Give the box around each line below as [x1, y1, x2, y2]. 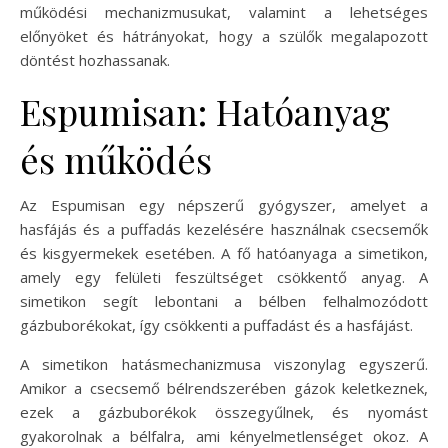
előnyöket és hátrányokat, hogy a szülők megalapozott [20, 25, 428, 46]
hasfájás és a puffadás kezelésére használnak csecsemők [20, 218, 428, 239]
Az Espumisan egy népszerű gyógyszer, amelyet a [20, 194, 428, 215]
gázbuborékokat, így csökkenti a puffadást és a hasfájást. [20, 314, 413, 335]
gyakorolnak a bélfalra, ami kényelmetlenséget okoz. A [20, 425, 428, 446]
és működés [20, 134, 212, 183]
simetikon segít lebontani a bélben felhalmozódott [20, 290, 428, 311]
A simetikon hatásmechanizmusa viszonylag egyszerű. [20, 353, 428, 374]
